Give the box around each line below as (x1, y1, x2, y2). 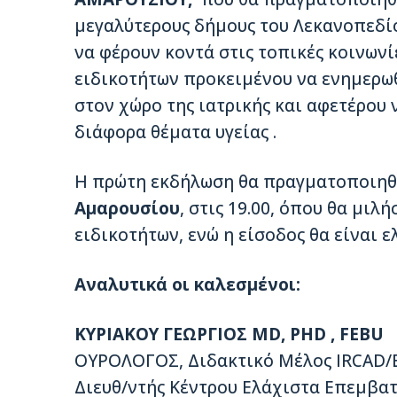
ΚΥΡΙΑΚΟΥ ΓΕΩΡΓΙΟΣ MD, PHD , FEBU (74, 323, 384, 346)
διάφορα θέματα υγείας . (74, 121, 276, 144)
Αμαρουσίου (74, 197, 180, 221)
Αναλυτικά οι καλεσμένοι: (74, 273, 300, 297)
